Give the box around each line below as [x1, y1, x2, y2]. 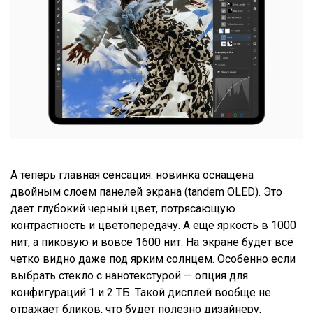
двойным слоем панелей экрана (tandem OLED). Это [10, 185, 282, 199]
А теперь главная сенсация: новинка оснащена [10, 168, 254, 182]
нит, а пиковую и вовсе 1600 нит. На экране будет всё [10, 235, 293, 249]
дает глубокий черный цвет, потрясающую [10, 202, 235, 216]
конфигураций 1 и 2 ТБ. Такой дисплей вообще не [10, 286, 271, 300]
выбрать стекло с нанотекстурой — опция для [10, 269, 248, 283]
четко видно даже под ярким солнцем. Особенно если [10, 252, 296, 266]
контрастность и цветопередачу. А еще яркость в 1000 [10, 219, 296, 233]
